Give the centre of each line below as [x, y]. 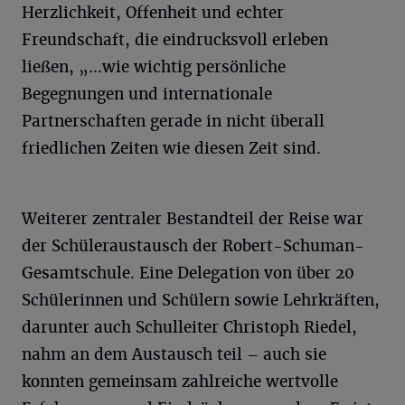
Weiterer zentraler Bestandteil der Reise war [193, 219]
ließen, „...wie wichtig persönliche [154, 67]
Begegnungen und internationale [147, 94]
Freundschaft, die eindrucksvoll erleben [175, 40]
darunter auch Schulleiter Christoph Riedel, [189, 327]
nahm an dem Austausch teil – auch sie [174, 354]
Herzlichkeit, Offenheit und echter [153, 13]
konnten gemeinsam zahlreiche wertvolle [180, 381]
